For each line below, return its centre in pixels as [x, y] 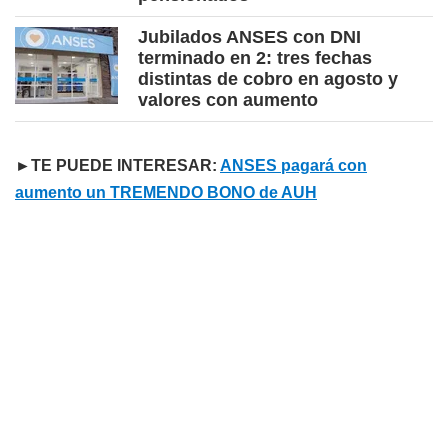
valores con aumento [228, 100]
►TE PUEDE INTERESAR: [117, 166]
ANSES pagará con [293, 166]
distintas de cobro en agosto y [268, 79]
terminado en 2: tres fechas [255, 58]
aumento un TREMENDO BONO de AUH [166, 193]
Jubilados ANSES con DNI [249, 37]
